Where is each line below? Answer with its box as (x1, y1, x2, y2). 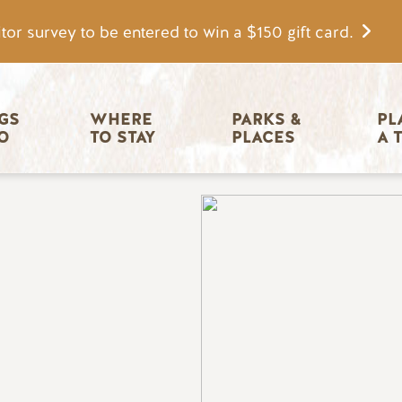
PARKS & (231, 109, 306, 131)
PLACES (231, 127, 295, 149)
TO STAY (89, 127, 156, 149)
